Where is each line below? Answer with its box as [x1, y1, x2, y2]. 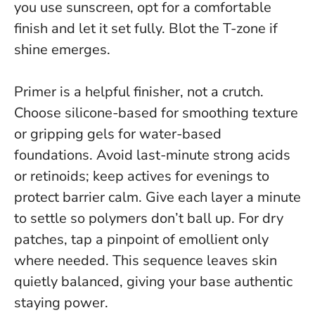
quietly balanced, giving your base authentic [14, 272, 292, 292]
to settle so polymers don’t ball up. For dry [14, 209, 283, 229]
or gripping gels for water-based [14, 124, 221, 144]
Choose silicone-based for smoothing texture [14, 103, 298, 123]
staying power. [14, 293, 108, 313]
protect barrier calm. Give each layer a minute [14, 188, 301, 207]
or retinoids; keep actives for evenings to [14, 167, 269, 186]
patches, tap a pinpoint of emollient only [14, 230, 269, 250]
